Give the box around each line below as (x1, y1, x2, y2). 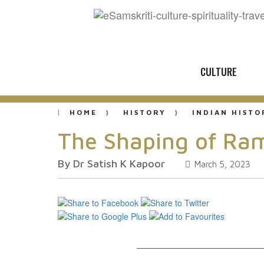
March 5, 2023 (192, 159, 250, 169)
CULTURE (200, 64, 237, 79)
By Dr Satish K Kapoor (58, 157, 165, 170)
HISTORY (123, 108, 166, 117)
